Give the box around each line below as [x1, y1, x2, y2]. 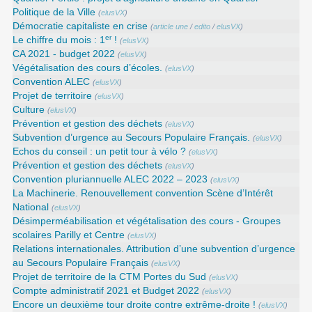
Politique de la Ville [13, 6, 96, 17]
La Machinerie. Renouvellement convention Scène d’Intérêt [13, 187, 274, 198]
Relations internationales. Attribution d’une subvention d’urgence [13, 243, 296, 254]
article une [153, 22, 189, 31]
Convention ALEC [13, 76, 91, 87]
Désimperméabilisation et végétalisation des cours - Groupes [13, 215, 281, 226]
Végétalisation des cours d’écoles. [13, 62, 163, 73]
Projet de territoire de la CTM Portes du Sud [13, 271, 207, 282]
